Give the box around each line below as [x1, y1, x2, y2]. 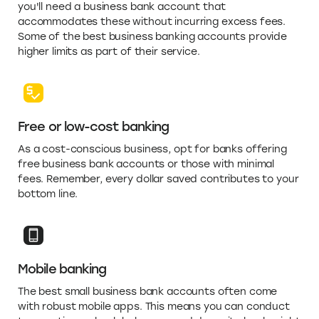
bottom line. [18, 188, 78, 201]
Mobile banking [18, 261, 107, 278]
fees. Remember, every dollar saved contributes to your [18, 173, 299, 186]
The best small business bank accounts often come [18, 286, 278, 298]
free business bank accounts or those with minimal [18, 158, 275, 171]
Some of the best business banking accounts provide [18, 31, 287, 43]
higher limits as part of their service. [18, 46, 200, 58]
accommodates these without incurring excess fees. [18, 16, 286, 28]
